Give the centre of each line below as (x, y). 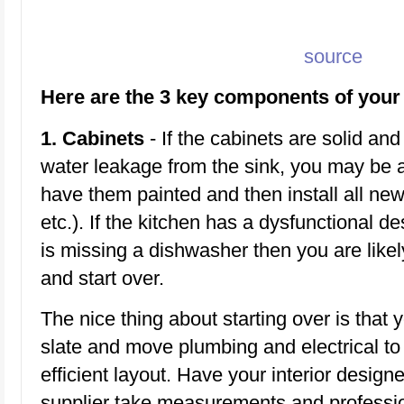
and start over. (102, 278)
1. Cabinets (92, 138)
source (333, 56)
